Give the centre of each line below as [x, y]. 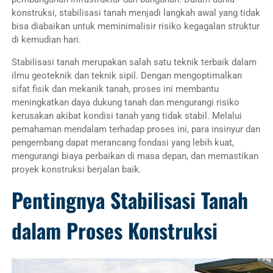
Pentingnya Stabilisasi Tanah [129, 200]
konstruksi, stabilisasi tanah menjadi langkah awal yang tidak [136, 12]
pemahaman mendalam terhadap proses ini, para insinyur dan [136, 129]
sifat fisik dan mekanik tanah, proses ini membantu [115, 89]
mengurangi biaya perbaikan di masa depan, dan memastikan [135, 156]
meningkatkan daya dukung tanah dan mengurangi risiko [125, 102]
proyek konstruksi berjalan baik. [76, 169]
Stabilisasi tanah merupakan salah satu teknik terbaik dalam [134, 62]
